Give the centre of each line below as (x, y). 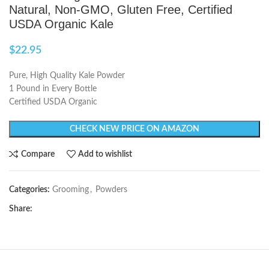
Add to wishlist (105, 154)
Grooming (71, 190)
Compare (38, 154)
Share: (21, 209)
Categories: (29, 190)
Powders (111, 190)
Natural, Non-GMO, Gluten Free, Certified (121, 10)
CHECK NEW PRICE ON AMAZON (134, 129)
